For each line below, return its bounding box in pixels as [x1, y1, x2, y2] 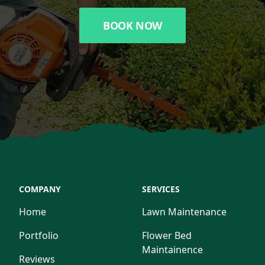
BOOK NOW [103, 18, 162, 33]
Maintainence [142, 243, 203, 256]
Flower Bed [142, 229, 192, 242]
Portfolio [19, 229, 59, 242]
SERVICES [142, 183, 180, 195]
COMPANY [19, 183, 61, 195]
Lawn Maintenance [142, 205, 227, 218]
